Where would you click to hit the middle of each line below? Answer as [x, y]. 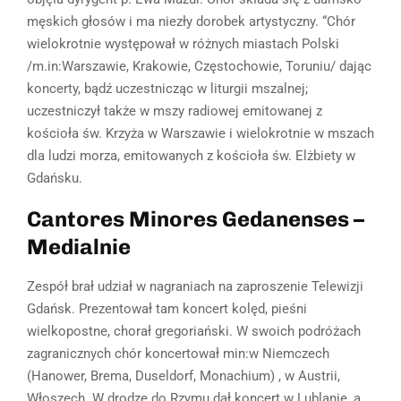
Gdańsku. [55, 179]
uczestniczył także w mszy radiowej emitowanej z [175, 111]
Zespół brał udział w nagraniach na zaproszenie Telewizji [195, 287]
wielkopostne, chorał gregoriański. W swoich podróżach [194, 332]
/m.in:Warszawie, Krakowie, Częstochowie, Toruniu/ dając [199, 67]
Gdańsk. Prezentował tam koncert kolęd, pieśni [167, 309]
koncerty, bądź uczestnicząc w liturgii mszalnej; [167, 89]
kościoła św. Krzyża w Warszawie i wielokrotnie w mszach [200, 134]
